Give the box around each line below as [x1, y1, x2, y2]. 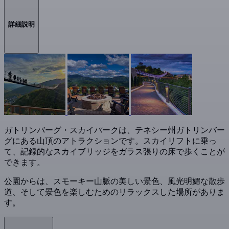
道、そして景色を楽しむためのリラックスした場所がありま [4, 187, 225, 196]
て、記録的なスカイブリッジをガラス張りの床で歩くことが [4, 147, 225, 156]
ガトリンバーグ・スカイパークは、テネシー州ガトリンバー [4, 125, 225, 134]
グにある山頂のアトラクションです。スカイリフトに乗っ [4, 136, 217, 145]
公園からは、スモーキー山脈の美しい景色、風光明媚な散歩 [4, 176, 225, 186]
